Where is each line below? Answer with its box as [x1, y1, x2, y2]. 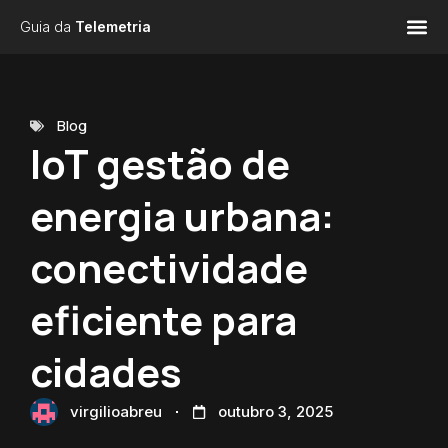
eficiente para [30, 292, 297, 347]
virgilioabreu [70, 402, 162, 421]
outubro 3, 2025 [218, 402, 333, 421]
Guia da [20, 18, 75, 35]
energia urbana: [30, 188, 334, 243]
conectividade [30, 240, 308, 295]
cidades [30, 344, 182, 399]
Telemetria [75, 18, 151, 35]
